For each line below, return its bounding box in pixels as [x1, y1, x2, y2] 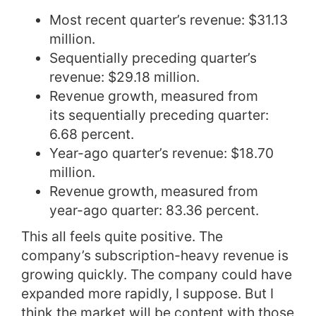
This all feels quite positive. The [21, 228, 223, 245]
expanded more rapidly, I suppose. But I [21, 285, 274, 303]
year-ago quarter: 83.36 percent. [49, 202, 259, 219]
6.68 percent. [49, 126, 134, 143]
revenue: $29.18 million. [49, 68, 200, 86]
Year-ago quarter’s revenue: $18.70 [49, 145, 274, 162]
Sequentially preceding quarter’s [49, 49, 257, 67]
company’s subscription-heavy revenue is [21, 247, 288, 265]
